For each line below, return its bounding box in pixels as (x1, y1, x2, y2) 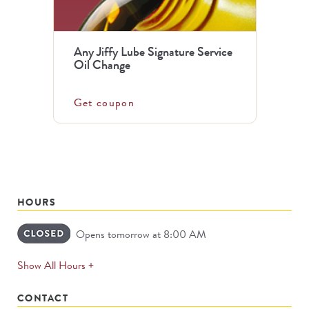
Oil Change (73, 55, 130, 74)
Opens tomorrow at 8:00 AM (76, 226, 206, 242)
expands (93, 256, 128, 272)
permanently (93, 272, 146, 288)
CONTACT (17, 290, 68, 305)
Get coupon (73, 94, 135, 110)
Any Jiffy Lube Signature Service (73, 42, 232, 61)
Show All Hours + (17, 257, 94, 273)
